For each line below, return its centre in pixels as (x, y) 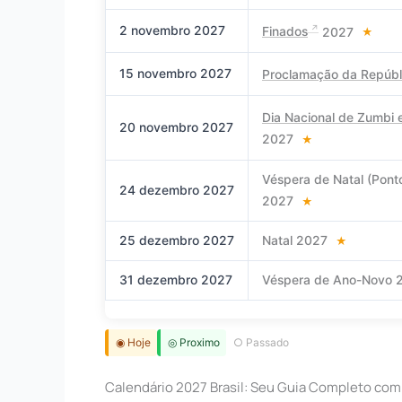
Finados (285, 31)
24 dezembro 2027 (177, 189)
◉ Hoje (133, 343)
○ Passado (261, 343)
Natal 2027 (297, 240)
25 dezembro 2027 (177, 240)
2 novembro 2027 (172, 30)
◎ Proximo (193, 343)
